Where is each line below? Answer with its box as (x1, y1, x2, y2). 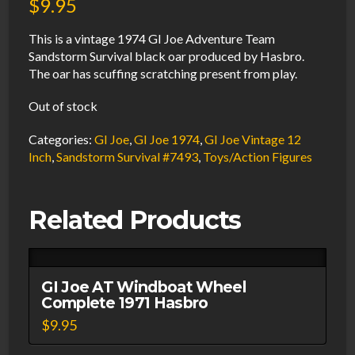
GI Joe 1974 (134, 131, 200, 147)
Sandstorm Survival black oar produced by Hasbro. (29, 48, 305, 64)
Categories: (29, 131, 95, 147)
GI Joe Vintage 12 (204, 131, 302, 147)
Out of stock (29, 98, 98, 114)
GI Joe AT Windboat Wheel (41, 277, 246, 296)
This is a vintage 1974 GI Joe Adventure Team (29, 31, 276, 47)
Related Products (29, 204, 242, 235)
